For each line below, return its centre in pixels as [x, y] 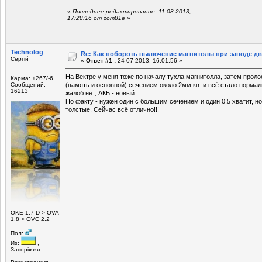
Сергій [20, 58]
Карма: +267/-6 [32, 78]
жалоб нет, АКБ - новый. [101, 93]
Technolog [27, 52]
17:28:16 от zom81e [96, 18]
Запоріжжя [25, 249]
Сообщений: [28, 84]
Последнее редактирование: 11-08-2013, [132, 11]
